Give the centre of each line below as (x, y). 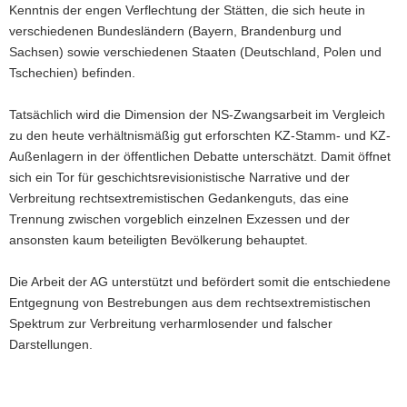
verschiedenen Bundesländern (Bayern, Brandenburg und (175, 30)
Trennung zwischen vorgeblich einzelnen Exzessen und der (179, 218)
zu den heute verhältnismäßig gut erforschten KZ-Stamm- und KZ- (200, 135)
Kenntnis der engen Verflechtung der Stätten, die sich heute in (187, 10)
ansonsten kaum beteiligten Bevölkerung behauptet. (159, 239)
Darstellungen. (51, 344)
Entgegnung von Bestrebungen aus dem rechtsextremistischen (190, 302)
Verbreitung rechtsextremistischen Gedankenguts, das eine (179, 198)
